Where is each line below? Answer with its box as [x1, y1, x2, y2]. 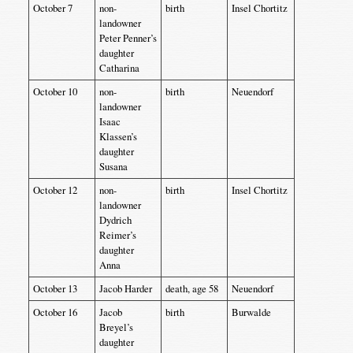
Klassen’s [98, 129, 137, 143]
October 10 [32, 84, 77, 98]
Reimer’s [98, 228, 136, 242]
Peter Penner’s [98, 31, 157, 45]
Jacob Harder [98, 281, 152, 295]
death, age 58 [165, 281, 218, 295]
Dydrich [98, 213, 132, 227]
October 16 [32, 305, 77, 319]
